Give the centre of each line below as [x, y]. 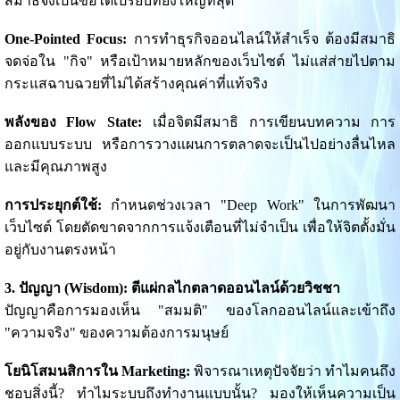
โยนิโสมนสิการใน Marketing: [97, 371]
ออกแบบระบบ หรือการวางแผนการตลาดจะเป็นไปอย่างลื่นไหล [200, 145]
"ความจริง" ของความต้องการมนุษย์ [116, 333]
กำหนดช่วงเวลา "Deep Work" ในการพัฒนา [249, 205]
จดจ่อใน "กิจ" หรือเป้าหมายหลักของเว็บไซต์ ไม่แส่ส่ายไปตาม [200, 62]
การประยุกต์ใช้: [53, 205]
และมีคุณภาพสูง [55, 167]
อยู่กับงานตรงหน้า [60, 250]
